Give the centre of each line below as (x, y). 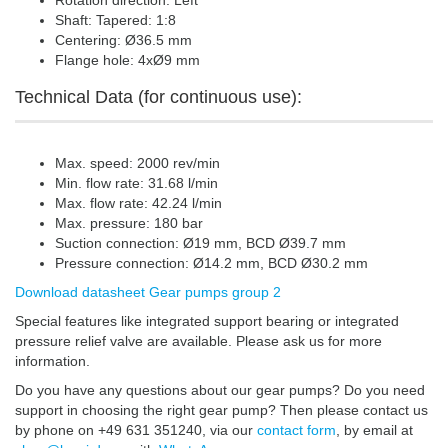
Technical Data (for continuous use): (158, 97)
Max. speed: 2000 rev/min (137, 163)
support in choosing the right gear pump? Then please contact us (221, 410)
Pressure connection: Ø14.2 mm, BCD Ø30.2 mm (211, 263)
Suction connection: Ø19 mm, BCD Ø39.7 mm (200, 243)
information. (52, 361)
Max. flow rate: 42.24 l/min (138, 203)
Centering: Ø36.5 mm (123, 40)
